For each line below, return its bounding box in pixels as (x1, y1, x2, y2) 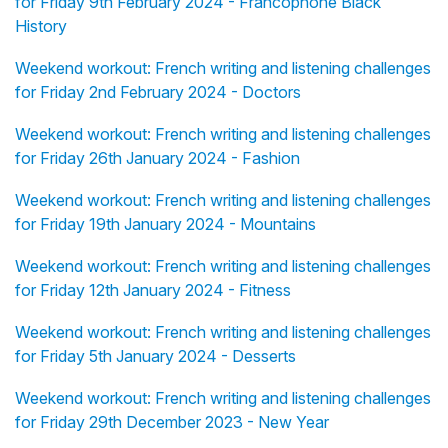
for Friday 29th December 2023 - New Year (15, 411, 329, 432)
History (15, 15, 67, 36)
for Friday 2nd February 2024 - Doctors (15, 81, 301, 102)
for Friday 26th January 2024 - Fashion (15, 147, 300, 168)
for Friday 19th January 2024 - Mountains (15, 213, 316, 234)
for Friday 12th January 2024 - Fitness (15, 279, 291, 300)
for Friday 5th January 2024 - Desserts (15, 345, 296, 366)
